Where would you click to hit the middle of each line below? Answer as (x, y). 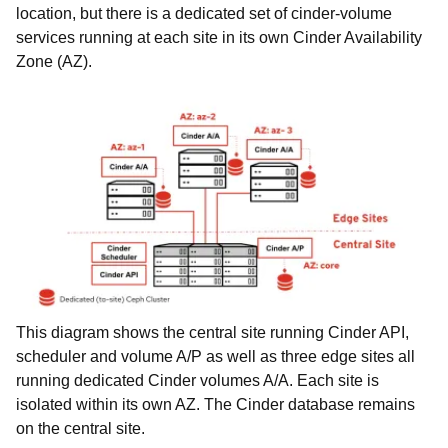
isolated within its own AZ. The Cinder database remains (215, 404)
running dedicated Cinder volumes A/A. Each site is (197, 380)
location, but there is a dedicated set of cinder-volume (204, 13)
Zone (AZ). (54, 61)
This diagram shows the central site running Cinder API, (212, 332)
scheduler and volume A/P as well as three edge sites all (215, 356)
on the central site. (80, 428)
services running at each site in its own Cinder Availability (219, 37)
